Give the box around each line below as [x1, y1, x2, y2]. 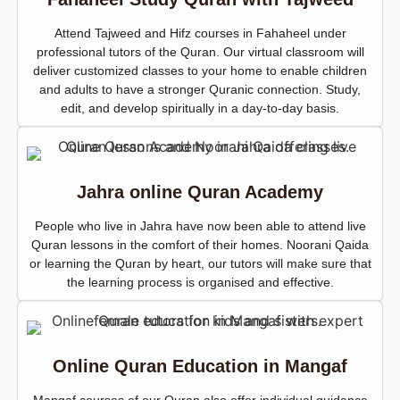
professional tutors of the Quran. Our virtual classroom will [36, 45, 364, 60]
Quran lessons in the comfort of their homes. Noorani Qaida [31, 237, 369, 253]
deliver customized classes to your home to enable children [33, 63, 367, 79]
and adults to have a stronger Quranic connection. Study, [39, 82, 361, 97]
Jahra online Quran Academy [77, 182, 323, 203]
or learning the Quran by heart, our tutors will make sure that [29, 256, 371, 271]
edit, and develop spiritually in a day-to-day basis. [61, 101, 339, 116]
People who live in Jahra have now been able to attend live [34, 219, 366, 234]
